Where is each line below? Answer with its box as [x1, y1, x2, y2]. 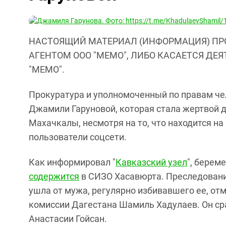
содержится [29, 171, 79, 182]
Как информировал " [29, 157, 116, 167]
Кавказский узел [116, 157, 187, 167]
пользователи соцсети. [29, 132, 127, 142]
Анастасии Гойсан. [29, 213, 107, 224]
